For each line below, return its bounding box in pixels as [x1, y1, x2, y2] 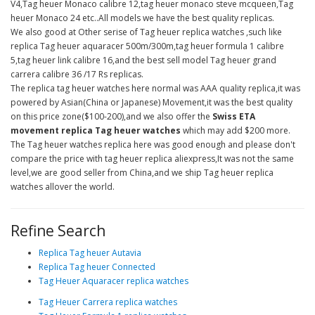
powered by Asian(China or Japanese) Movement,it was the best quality [11, 96, 292, 108]
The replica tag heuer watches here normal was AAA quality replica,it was [11, 82, 300, 94]
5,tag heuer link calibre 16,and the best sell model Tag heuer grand [11, 54, 276, 66]
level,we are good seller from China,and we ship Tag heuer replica [11, 167, 274, 179]
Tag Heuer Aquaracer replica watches [39, 275, 188, 287]
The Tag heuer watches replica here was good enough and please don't [11, 139, 295, 150]
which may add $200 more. [181, 124, 290, 136]
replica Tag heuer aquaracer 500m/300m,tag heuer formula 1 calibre [11, 40, 284, 52]
